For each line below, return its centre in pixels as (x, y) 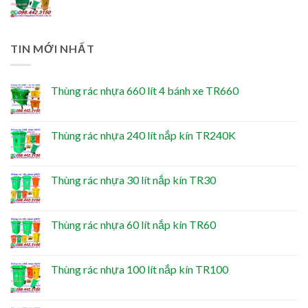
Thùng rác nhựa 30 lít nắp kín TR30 (133, 180)
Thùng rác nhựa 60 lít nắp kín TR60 (133, 225)
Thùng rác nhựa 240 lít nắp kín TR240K (143, 135)
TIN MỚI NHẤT (53, 48)
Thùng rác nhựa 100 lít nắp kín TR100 (140, 269)
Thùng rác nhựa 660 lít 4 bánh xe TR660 (145, 91)
